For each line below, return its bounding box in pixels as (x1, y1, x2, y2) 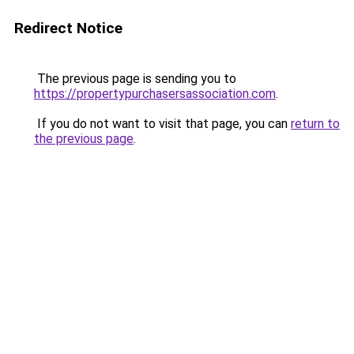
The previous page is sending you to (34, 71, 236, 86)
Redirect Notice (14, 19, 122, 37)
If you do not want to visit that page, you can (34, 116, 291, 131)
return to (291, 116, 340, 131)
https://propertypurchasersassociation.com (34, 86, 276, 101)
